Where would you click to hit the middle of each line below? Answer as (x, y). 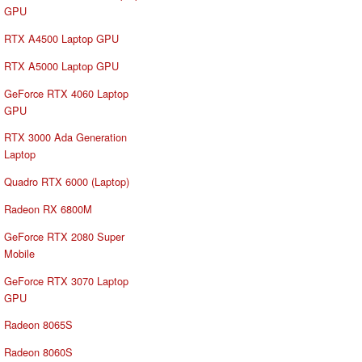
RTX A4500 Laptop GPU (61, 39)
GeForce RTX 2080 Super (64, 236)
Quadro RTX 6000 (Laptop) (67, 182)
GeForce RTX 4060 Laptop (66, 93)
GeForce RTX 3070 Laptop (66, 280)
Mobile (19, 253)
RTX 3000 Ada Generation (65, 137)
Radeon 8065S (38, 325)
